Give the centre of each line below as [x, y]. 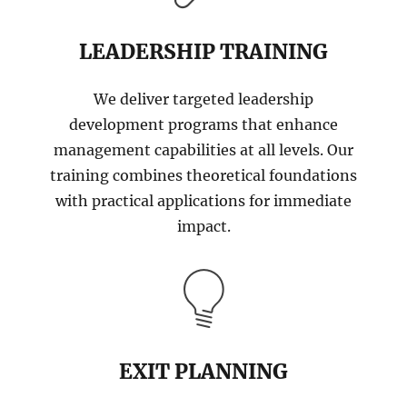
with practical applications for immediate [203, 200]
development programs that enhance [203, 124]
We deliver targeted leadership [203, 99]
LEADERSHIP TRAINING [203, 52]
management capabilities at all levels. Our [203, 149]
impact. [203, 226]
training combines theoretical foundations [203, 175]
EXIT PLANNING [203, 372]
